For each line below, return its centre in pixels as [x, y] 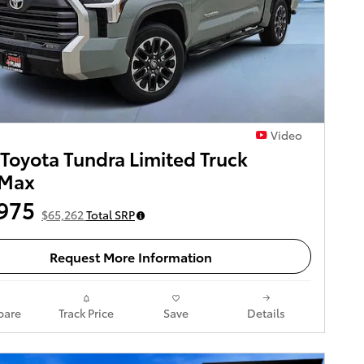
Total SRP [110, 215]
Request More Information [131, 256]
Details [266, 312]
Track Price [86, 312]
